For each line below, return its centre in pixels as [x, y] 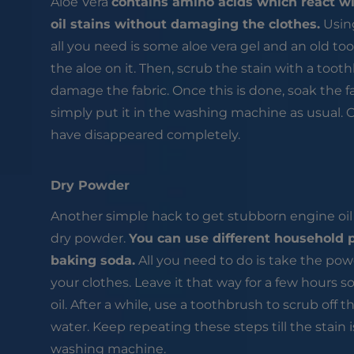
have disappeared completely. [145, 134]
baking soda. [92, 261]
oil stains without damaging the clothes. [185, 24]
